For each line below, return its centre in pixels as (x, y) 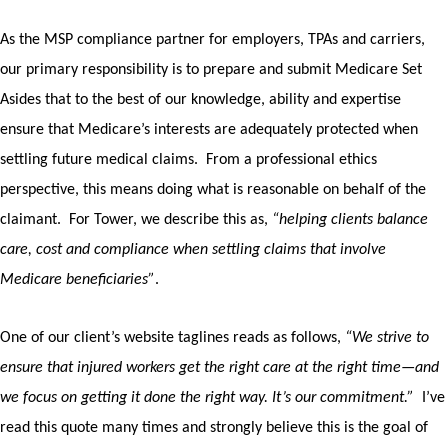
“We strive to (387, 338)
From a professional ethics (291, 160)
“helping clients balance (350, 220)
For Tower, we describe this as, (170, 220)
